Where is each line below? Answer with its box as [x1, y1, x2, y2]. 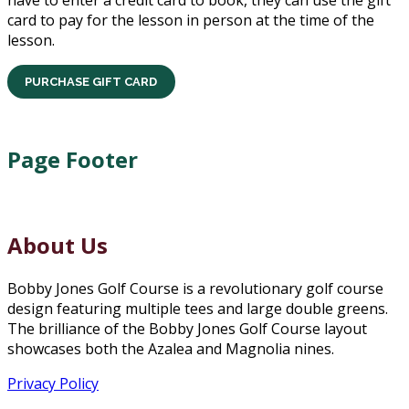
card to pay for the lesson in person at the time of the [7, 10, 374, 31]
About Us [7, 230, 108, 261]
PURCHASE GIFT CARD [25, 74, 158, 89]
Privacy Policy [7, 373, 99, 394]
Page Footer [7, 143, 138, 174]
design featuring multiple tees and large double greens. [7, 299, 388, 320]
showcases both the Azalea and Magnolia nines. [7, 339, 334, 360]
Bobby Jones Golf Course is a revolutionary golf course [7, 278, 383, 299]
